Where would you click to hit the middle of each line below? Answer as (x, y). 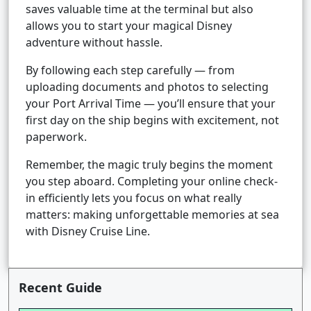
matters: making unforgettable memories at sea (152, 215)
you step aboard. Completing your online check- (152, 182)
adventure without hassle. (94, 43)
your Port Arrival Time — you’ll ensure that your (151, 104)
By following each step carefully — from (130, 70)
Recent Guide (60, 288)
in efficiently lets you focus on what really (134, 198)
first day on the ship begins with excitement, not (152, 120)
